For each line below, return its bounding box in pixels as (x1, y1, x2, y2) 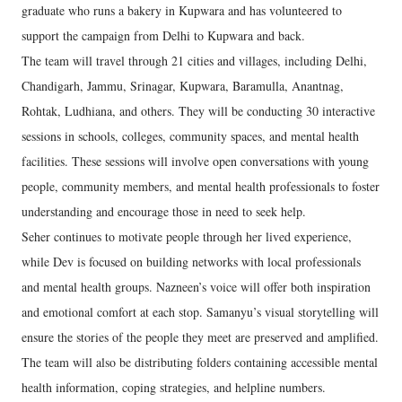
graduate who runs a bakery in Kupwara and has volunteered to (22, 2, 342, 20)
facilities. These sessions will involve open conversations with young (22, 153, 369, 170)
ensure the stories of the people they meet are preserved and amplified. (22, 328, 379, 346)
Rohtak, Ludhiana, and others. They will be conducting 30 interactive (22, 102, 375, 120)
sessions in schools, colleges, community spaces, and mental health (22, 127, 359, 145)
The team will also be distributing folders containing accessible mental (22, 354, 378, 371)
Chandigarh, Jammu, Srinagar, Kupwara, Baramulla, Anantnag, (22, 77, 344, 95)
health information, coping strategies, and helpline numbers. (22, 379, 326, 397)
